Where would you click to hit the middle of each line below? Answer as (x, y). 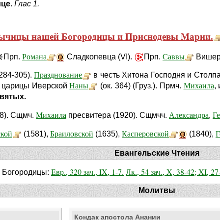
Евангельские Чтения (157, 153)
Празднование (58, 75)
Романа (34, 56)
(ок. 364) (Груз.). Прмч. (141, 85)
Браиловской (72, 133)
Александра (189, 115)
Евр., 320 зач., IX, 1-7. (87, 172)
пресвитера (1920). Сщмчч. (118, 115)
